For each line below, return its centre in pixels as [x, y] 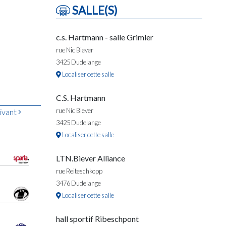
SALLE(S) [94, 10]
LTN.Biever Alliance [91, 158]
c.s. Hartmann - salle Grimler [105, 37]
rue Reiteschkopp [79, 171]
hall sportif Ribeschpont [97, 219]
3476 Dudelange [78, 183]
